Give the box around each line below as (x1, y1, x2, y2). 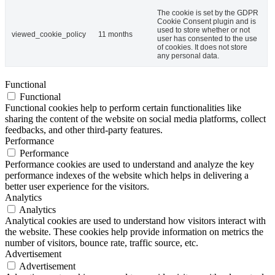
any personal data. (157, 51, 219, 60)
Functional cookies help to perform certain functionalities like (5, 102, 241, 113)
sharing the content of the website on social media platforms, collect (5, 113, 266, 124)
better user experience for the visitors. (5, 180, 149, 192)
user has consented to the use (157, 34, 257, 43)
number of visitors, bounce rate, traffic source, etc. (5, 237, 198, 248)
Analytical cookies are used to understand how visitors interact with (5, 215, 266, 226)
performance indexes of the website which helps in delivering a (5, 169, 249, 180)
